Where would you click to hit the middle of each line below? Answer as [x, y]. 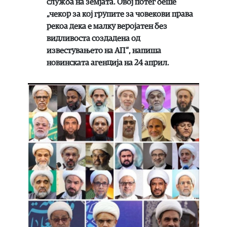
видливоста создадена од [93, 38]
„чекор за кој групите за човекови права [120, 14]
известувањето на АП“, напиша [104, 50]
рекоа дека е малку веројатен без [107, 26]
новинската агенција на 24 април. [108, 63]
